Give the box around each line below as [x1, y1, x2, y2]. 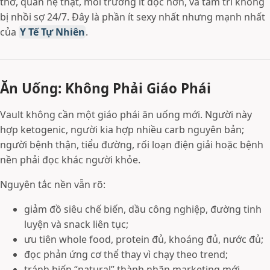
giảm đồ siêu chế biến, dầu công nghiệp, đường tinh [24, 202, 262, 216]
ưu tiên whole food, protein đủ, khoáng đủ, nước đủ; [24, 233, 263, 246]
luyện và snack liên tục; [24, 218, 128, 231]
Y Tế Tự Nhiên [19, 25, 85, 39]
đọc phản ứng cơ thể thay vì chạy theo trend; [24, 248, 228, 261]
